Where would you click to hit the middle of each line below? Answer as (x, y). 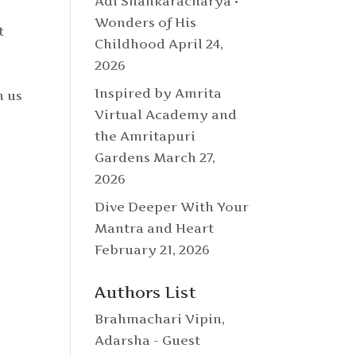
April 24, (196, 44)
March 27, (185, 157)
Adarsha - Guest (148, 340)
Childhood (130, 44)
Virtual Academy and (166, 114)
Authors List (146, 292)
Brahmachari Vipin (159, 319)
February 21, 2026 (153, 250)
